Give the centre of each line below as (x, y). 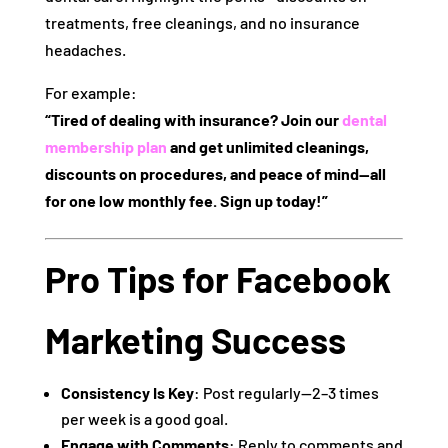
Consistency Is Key (127, 393)
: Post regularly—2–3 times (286, 393)
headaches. (85, 50)
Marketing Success (195, 340)
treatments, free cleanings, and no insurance (202, 23)
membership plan (105, 147)
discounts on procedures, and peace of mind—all (215, 174)
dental (364, 120)
